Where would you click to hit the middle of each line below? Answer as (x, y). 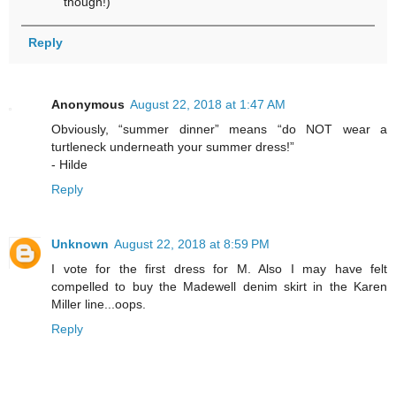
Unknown (80, 244)
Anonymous (88, 104)
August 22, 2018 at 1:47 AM (208, 104)
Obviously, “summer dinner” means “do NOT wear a (219, 129)
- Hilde (69, 164)
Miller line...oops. (99, 304)
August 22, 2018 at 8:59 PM (192, 244)
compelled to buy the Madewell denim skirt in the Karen (219, 286)
